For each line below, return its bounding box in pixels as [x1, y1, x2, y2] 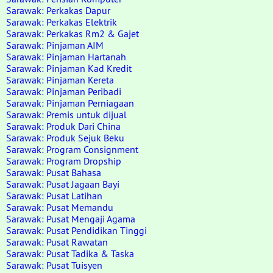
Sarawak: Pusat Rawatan [6, 236, 108, 248]
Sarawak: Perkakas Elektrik [6, 16, 117, 28]
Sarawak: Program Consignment [6, 143, 138, 155]
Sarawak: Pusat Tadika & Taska [6, 247, 134, 260]
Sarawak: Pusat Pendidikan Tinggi [6, 224, 147, 236]
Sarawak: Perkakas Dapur [6, 4, 110, 16]
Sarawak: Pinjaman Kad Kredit [6, 62, 132, 74]
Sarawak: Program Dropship [6, 155, 121, 167]
